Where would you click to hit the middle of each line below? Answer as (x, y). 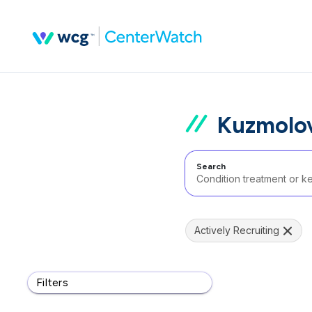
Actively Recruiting (237, 230)
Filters (52, 282)
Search (211, 166)
